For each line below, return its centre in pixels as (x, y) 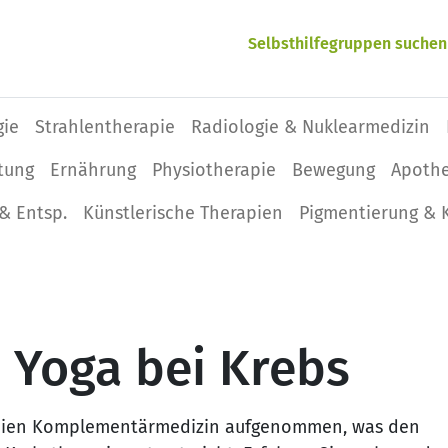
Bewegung (333, 170)
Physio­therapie (213, 170)
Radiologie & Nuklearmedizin (311, 127)
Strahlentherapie (105, 127)
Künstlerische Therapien (182, 213)
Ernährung (92, 170)
